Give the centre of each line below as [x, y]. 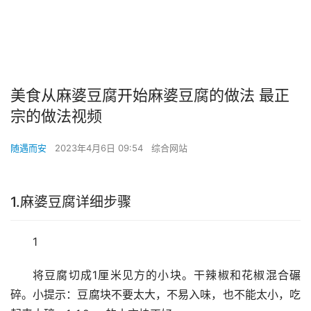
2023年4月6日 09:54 [100, 148]
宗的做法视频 [56, 116]
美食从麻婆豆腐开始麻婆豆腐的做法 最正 [150, 95]
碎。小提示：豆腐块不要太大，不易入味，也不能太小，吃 [155, 295]
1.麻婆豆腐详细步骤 [71, 202]
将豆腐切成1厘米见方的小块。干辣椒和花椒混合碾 [167, 275]
